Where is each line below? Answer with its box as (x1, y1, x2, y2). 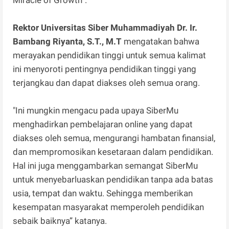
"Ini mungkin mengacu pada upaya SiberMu (13, 105, 179, 116)
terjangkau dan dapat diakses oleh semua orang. (13, 78, 202, 88)
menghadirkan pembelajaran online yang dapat (13, 119, 193, 130)
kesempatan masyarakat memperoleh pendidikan (13, 202, 204, 213)
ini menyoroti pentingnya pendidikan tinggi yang (13, 64, 197, 75)
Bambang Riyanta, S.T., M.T (13, 36, 122, 47)
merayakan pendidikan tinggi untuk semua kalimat (13, 50, 207, 61)
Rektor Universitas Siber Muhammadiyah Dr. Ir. (13, 22, 198, 33)
